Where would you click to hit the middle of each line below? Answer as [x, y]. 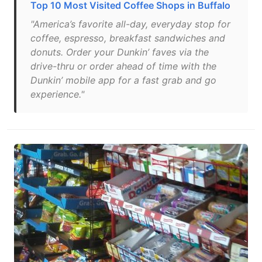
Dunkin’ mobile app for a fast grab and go [123, 80]
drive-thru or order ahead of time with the [123, 66]
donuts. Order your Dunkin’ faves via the [120, 52]
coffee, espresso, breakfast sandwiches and [128, 38]
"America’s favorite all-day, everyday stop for [130, 24]
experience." [57, 94]
